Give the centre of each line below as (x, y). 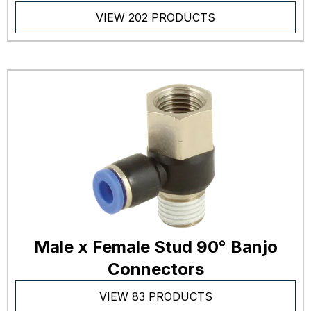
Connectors (155, 269)
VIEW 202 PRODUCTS (155, 17)
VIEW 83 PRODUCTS (155, 297)
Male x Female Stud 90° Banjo (155, 247)
